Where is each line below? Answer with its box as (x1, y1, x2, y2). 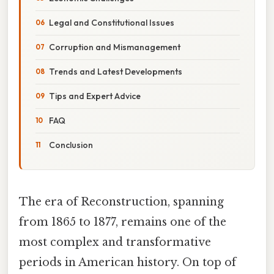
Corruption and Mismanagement (49, 41, 180, 53)
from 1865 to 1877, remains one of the (19, 215, 226, 229)
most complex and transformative (19, 235, 211, 249)
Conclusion (49, 139, 93, 150)
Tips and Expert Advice (49, 90, 141, 102)
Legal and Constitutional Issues (49, 17, 174, 28)
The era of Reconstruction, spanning (19, 194, 224, 209)
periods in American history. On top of (19, 255, 236, 269)
